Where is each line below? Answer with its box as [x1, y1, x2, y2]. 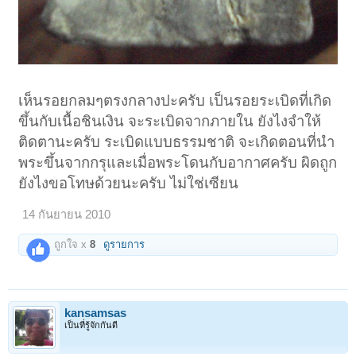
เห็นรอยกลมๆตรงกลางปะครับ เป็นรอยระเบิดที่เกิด [18, 92, 332, 110]
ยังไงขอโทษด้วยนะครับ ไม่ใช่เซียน [18, 175, 239, 192]
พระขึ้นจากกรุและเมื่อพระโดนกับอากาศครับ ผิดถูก [18, 154, 338, 172]
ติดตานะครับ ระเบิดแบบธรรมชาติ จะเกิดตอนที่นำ [18, 133, 335, 151]
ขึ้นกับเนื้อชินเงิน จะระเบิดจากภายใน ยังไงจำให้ [18, 113, 322, 130]
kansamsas [64, 306, 126, 319]
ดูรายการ [103, 238, 145, 251]
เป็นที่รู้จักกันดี [64, 319, 118, 330]
